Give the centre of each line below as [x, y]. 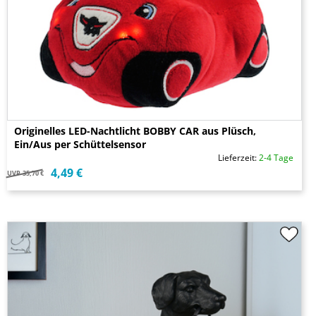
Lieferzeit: [238, 158]
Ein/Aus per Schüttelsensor [80, 145]
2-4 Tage [276, 158]
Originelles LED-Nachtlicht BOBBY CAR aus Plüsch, [135, 131]
